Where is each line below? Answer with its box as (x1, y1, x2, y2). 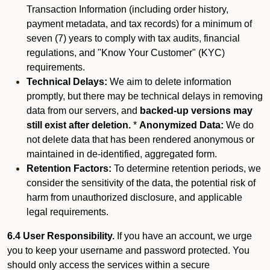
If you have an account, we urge (115, 231, 252, 241)
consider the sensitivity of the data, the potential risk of (27, 178, 256, 188)
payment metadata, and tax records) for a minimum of (27, 19, 252, 29)
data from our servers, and (27, 105, 140, 116)
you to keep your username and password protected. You (7, 245, 250, 256)
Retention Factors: (27, 163, 111, 174)
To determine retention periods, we (111, 163, 261, 174)
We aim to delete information (107, 77, 231, 87)
